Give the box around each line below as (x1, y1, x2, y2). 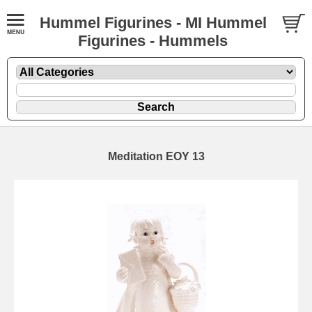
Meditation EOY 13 (107, 150, 205, 162)
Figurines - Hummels (78, 32, 228, 49)
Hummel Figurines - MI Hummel (39, 14, 267, 31)
